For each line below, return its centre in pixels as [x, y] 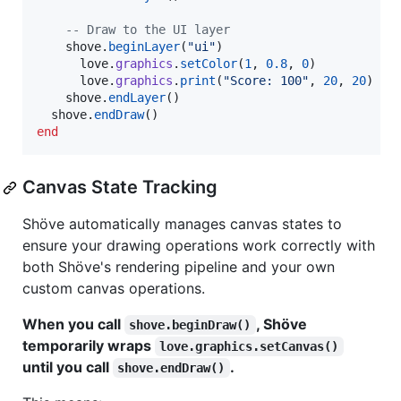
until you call [68, 367]
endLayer [137, 98]
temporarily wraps [89, 346]
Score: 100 [266, 81]
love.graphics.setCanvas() [249, 347]
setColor [209, 64]
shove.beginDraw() [190, 325]
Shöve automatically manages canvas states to [182, 224]
